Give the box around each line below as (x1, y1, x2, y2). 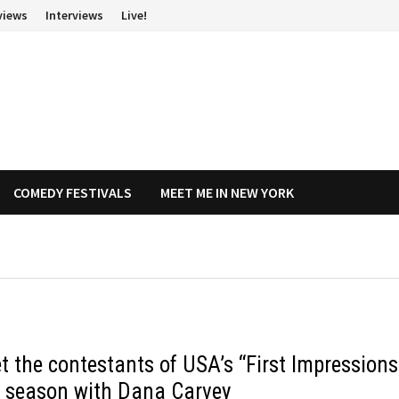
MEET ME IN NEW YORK (160, 183, 295, 201)
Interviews (45, 7, 104, 23)
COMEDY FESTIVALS (13, 183, 133, 201)
